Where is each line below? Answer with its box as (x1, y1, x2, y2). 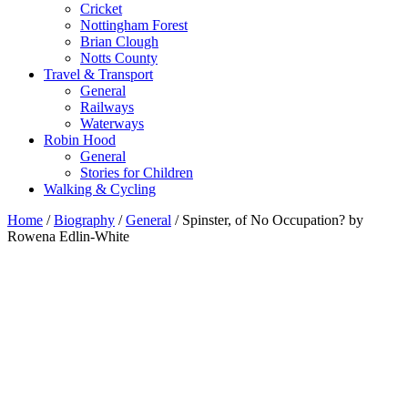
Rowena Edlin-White (7, 229, 129, 245)
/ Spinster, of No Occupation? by (171, 212, 363, 229)
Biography (54, 212, 115, 229)
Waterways (80, 116, 144, 132)
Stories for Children (80, 165, 193, 181)
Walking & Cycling (44, 181, 156, 198)
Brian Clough (80, 34, 158, 50)
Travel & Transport (44, 66, 153, 83)
